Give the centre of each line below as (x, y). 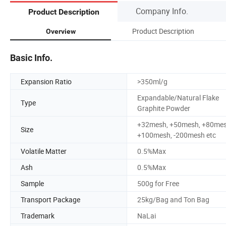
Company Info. (162, 11)
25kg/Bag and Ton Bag (173, 199)
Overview (61, 31)
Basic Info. (31, 58)
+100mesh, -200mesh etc (177, 135)
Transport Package (50, 199)
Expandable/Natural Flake (178, 97)
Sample (32, 183)
